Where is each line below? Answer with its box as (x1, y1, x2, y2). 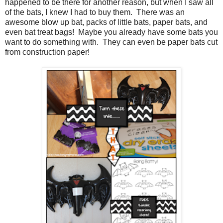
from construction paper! (5, 47, 90, 56)
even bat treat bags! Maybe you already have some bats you (5, 27, 218, 36)
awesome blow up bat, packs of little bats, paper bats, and (5, 17, 208, 26)
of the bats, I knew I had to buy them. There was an (5, 7, 185, 16)
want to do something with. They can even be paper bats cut (5, 37, 218, 46)
